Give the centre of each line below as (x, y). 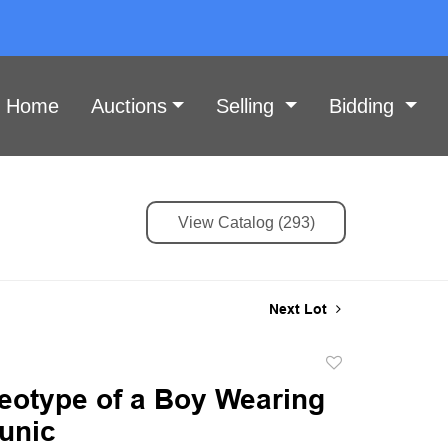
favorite (348, 409)
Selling (247, 105)
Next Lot (300, 308)
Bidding (364, 105)
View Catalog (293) (246, 222)
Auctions (128, 105)
